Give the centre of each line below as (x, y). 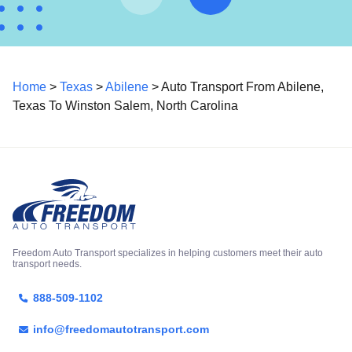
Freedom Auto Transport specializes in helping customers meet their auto (168, 253)
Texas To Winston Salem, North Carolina (125, 106)
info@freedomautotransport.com (121, 329)
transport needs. (47, 264)
